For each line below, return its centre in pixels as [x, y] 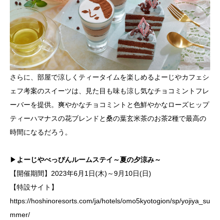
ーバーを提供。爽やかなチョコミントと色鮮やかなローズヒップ [110, 104]
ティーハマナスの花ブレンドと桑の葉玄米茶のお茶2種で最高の [108, 118]
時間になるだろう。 [41, 132]
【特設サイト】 [34, 187]
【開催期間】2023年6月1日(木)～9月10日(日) [81, 173]
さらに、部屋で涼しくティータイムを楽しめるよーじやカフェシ [110, 77]
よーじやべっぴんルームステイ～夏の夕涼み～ [89, 159]
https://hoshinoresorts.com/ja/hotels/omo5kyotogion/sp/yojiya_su [110, 201]
